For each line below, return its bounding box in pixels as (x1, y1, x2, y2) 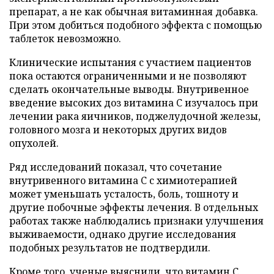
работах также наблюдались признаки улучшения (9, 213, 264, 228)
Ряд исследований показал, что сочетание (9, 160, 222, 174)
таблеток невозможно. (9, 31, 121, 45)
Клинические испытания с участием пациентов (9, 55, 251, 69)
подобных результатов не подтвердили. (9, 240, 210, 254)
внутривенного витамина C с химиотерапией (9, 173, 237, 187)
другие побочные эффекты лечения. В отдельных (9, 200, 258, 214)
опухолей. (9, 136, 59, 150)
